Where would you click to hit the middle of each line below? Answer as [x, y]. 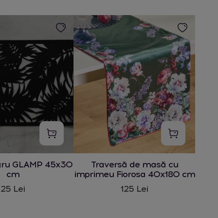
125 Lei [134, 189]
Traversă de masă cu [134, 165]
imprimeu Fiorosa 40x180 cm [134, 174]
